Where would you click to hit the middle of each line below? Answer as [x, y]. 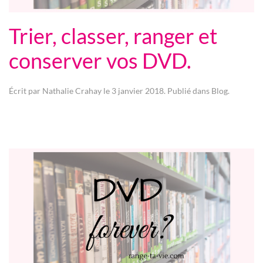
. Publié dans [188, 91]
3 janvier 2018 [138, 91]
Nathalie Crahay [72, 91]
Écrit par [26, 91]
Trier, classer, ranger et [113, 36]
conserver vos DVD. [100, 61]
